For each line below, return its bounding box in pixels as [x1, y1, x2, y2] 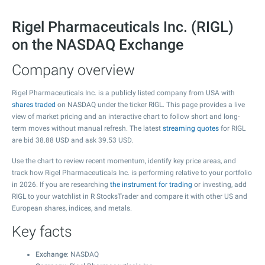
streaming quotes [163, 124, 219, 132]
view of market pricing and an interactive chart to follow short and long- [12, 112, 240, 121]
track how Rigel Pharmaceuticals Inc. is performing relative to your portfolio [12, 169, 252, 177]
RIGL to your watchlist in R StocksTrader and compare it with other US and [12, 192, 247, 201]
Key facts [12, 223, 72, 240]
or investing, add [192, 180, 247, 189]
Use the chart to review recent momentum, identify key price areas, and [12, 157, 236, 165]
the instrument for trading [110, 180, 192, 189]
